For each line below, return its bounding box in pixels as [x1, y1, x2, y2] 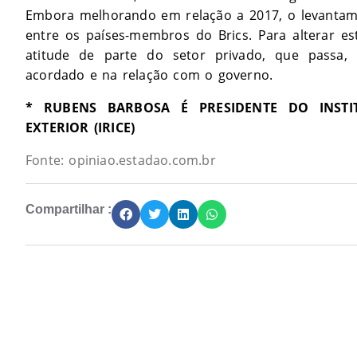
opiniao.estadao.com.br [69, 151, 216, 169]
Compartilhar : [25, 202, 112, 216]
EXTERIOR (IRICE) [25, 118, 135, 136]
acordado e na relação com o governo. [25, 65, 273, 84]
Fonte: [25, 151, 69, 169]
